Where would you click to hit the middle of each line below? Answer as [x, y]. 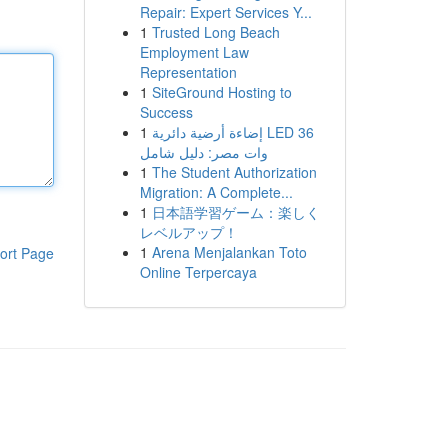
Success [166, 112]
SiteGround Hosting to [221, 92]
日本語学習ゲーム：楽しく [235, 212]
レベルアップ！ [188, 232]
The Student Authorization [234, 172]
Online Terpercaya [198, 272]
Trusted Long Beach [215, 32]
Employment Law [194, 52]
